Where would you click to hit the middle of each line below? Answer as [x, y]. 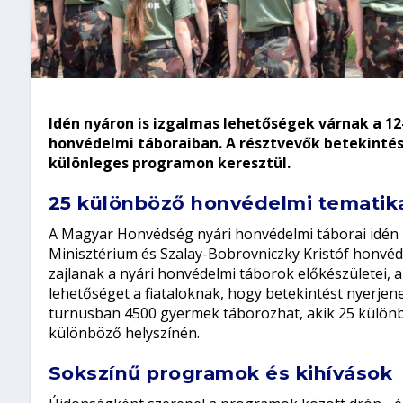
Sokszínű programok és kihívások [220, 373]
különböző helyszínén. [125, 333]
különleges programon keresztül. [169, 163]
